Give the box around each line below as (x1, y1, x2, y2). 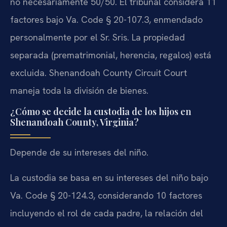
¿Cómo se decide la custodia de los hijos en (10, 105, 191, 118)
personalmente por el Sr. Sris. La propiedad (10, 31, 185, 43)
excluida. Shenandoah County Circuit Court (10, 66, 187, 79)
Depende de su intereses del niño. (10, 146, 148, 159)
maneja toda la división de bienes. (10, 84, 148, 96)
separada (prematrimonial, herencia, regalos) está (10, 49, 211, 61)
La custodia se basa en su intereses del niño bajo (10, 171, 208, 183)
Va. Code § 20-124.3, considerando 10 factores (10, 189, 202, 201)
